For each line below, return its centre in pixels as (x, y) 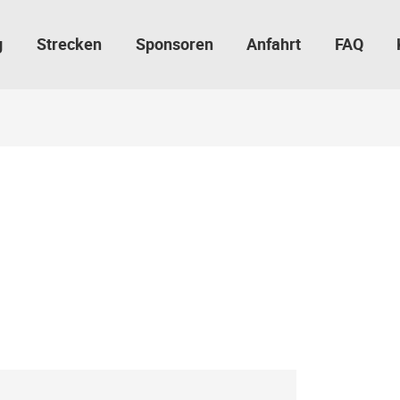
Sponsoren (174, 43)
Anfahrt (274, 43)
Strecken (69, 43)
